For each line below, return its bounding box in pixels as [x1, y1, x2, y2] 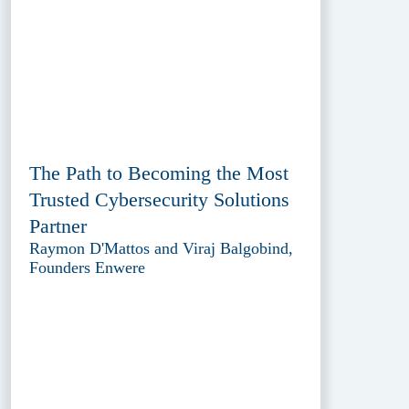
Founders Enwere [29, 258, 146, 278]
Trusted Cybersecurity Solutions [29, 188, 290, 212]
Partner [29, 215, 88, 238]
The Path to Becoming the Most [29, 162, 289, 185]
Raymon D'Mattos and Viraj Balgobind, [29, 239, 294, 258]
